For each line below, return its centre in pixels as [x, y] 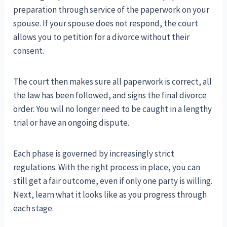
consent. [29, 51]
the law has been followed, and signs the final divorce [110, 96]
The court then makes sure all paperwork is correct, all [113, 82]
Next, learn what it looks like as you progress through [110, 195]
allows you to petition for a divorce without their [102, 37]
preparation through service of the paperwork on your [111, 10]
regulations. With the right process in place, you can [107, 167]
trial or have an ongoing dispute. [71, 123]
